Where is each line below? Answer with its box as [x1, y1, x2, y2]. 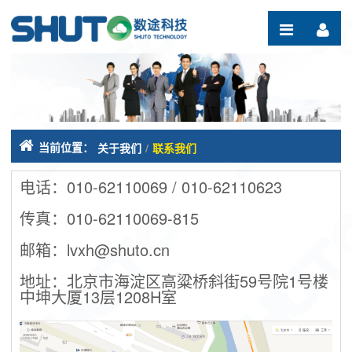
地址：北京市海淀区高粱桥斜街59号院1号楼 [20, 269, 328, 293]
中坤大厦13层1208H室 [20, 285, 177, 309]
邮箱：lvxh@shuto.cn [20, 238, 170, 262]
